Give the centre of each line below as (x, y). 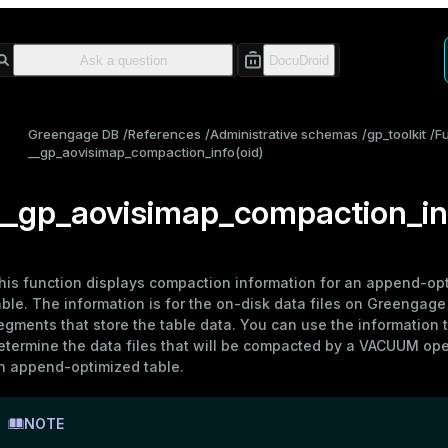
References (164, 134)
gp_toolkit (396, 134)
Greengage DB (73, 134)
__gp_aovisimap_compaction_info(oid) (145, 152)
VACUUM (389, 345)
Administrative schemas (284, 134)
